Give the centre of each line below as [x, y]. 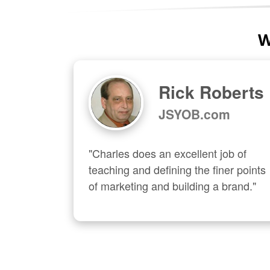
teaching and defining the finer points [177, 169]
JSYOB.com [194, 114]
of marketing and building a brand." [172, 185]
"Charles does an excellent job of [168, 153]
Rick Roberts [211, 92]
